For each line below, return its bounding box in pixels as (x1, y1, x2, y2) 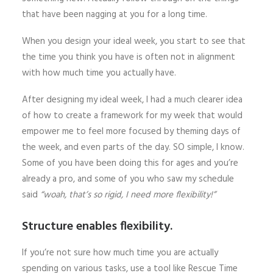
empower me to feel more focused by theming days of (22, 124, 241, 139)
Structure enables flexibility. (22, 216, 172, 236)
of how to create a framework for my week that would (22, 108, 243, 123)
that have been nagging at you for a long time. (22, 7, 207, 22)
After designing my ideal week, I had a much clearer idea (22, 92, 243, 107)
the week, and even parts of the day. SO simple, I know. (22, 140, 244, 155)
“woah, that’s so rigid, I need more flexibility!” (40, 187, 216, 202)
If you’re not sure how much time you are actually (22, 245, 218, 260)
